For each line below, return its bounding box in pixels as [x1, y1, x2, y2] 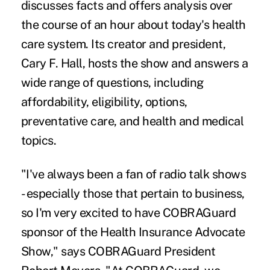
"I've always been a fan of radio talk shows [20, 166, 246, 181]
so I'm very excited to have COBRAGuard [20, 205, 236, 220]
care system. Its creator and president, [20, 36, 226, 51]
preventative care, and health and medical [20, 113, 244, 128]
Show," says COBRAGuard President [20, 243, 216, 259]
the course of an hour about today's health [20, 17, 246, 32]
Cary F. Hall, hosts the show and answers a [20, 55, 248, 71]
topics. [20, 133, 57, 148]
